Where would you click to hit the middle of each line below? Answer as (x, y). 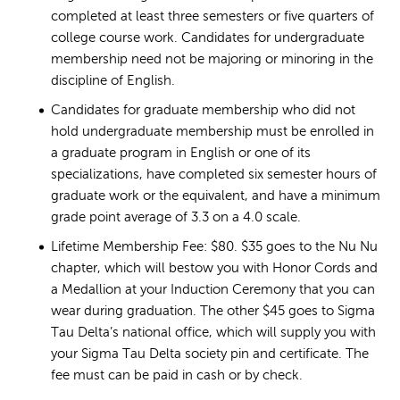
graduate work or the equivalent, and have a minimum (216, 196)
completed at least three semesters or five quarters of (212, 17)
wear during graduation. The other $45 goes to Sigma (213, 312)
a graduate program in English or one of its (181, 154)
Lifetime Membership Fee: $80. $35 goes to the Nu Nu (214, 247)
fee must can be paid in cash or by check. (177, 376)
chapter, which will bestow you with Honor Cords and (214, 269)
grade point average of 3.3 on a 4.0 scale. (176, 218)
